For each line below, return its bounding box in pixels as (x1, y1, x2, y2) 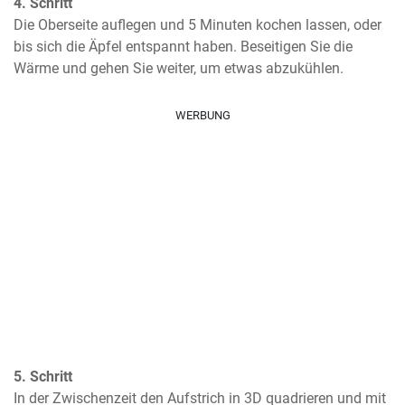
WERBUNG (174, 108, 231, 122)
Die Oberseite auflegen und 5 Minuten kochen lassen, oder (14, 16, 381, 33)
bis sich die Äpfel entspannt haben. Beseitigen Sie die (14, 38, 353, 55)
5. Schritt (14, 368, 72, 385)
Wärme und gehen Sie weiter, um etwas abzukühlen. (14, 60, 344, 77)
